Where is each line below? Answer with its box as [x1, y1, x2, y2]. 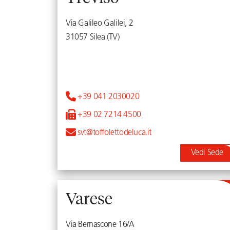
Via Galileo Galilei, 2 [66, 20, 133, 28]
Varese [66, 187, 112, 208]
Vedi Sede [195, 149, 223, 157]
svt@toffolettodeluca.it [75, 129, 152, 137]
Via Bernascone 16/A [66, 221, 135, 229]
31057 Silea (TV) [66, 33, 120, 42]
